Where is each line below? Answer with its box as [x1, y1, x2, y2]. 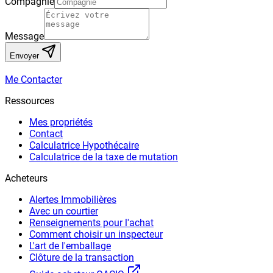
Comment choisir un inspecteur [29, 229, 163, 241]
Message [5, 30, 44, 43]
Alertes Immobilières [29, 194, 116, 206]
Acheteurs [5, 172, 48, 185]
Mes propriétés [29, 116, 93, 129]
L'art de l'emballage [29, 240, 111, 252]
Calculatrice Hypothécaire [29, 140, 139, 152]
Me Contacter [5, 74, 62, 86]
